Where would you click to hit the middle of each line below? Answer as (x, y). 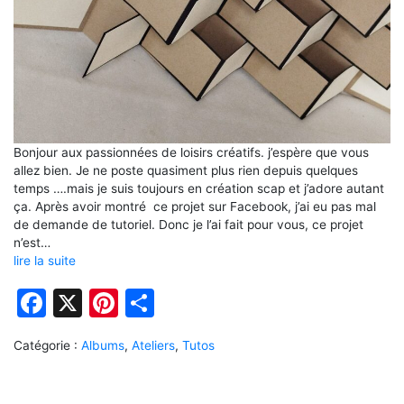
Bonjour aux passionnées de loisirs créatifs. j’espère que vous (191, 153)
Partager (214, 303)
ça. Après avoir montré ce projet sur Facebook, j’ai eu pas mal (195, 207)
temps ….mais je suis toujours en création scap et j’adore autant (199, 189)
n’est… (32, 243)
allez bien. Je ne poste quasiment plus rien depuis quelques (186, 171)
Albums (103, 346)
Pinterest (180, 303)
